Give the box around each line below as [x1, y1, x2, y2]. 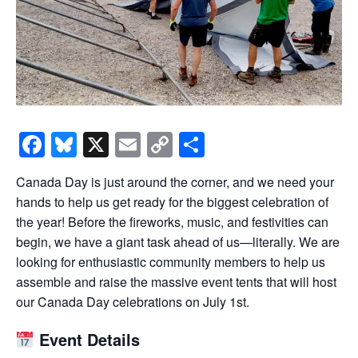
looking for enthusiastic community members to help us [16, 253, 325, 272]
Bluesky [77, 126, 166, 164]
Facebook [45, 126, 157, 164]
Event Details [34, 328, 140, 352]
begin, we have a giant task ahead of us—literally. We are [16, 233, 340, 252]
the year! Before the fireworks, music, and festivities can [16, 213, 328, 232]
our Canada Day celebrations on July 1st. [16, 292, 249, 312]
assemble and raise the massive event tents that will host [16, 272, 336, 292]
